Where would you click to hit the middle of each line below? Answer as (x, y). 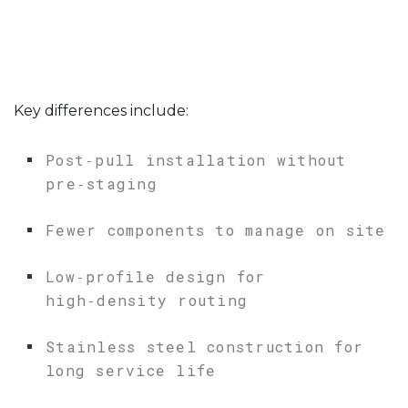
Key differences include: (101, 111)
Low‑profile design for (156, 277)
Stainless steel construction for (204, 347)
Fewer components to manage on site (216, 230)
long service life (131, 371)
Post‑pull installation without (196, 160)
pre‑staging (102, 184)
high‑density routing (147, 301)
